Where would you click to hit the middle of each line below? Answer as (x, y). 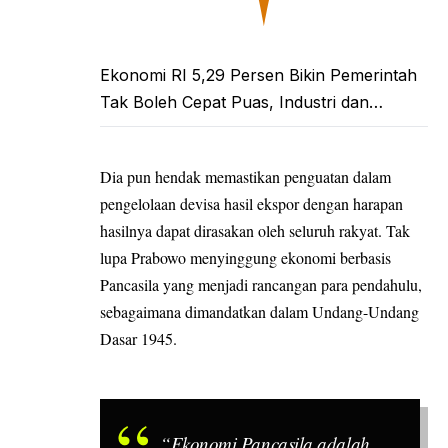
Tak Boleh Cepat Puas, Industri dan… (241, 102)
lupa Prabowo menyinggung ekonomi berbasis (245, 257)
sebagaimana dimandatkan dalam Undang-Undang (259, 311)
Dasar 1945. (138, 338)
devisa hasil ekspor (239, 203)
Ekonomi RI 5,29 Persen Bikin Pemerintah (258, 75)
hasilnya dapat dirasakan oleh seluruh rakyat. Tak (255, 230)
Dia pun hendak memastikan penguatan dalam (245, 176)
